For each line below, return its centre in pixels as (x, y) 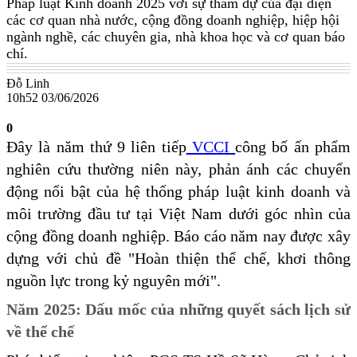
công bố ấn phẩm (293, 147)
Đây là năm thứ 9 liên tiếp (96, 147)
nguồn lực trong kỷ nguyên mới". (114, 281)
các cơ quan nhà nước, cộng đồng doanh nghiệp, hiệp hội (173, 20)
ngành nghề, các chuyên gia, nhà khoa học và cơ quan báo (176, 37)
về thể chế (40, 332)
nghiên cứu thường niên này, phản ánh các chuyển (178, 169)
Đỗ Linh (28, 84)
